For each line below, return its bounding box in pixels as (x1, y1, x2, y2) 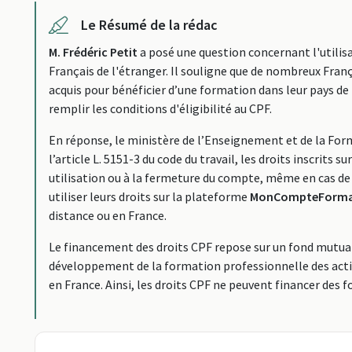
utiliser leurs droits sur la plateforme (49, 189, 250, 204)
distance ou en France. (49, 207, 167, 223)
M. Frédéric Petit (49, 44, 137, 60)
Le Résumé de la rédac (78, 16, 218, 34)
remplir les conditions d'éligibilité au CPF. (49, 101, 272, 116)
